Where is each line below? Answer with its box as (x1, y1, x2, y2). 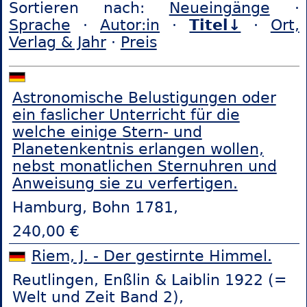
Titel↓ (189, 16, 241, 34)
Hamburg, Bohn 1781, (12, 198, 178, 216)
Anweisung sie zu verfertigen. (12, 174, 238, 192)
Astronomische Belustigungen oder (12, 88, 276, 106)
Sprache (8, 16, 71, 34)
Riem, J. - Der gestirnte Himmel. (31, 247, 272, 265)
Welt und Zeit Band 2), (12, 288, 184, 306)
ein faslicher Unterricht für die (12, 106, 240, 123)
